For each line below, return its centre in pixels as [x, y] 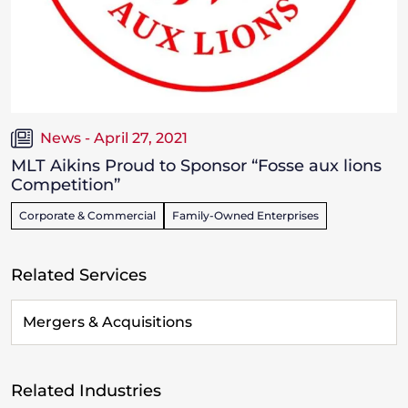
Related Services [79, 275]
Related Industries [86, 391]
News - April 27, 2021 [114, 138]
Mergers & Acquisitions [107, 322]
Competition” [66, 185]
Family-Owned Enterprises [245, 216]
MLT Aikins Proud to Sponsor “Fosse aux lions [196, 166]
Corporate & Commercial [87, 216]
